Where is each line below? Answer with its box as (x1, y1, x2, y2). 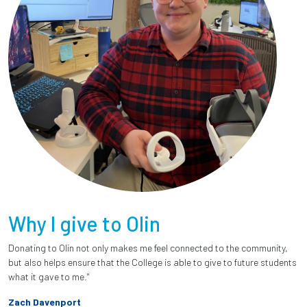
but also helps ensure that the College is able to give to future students (8, 256, 297, 268)
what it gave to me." (8, 270, 89, 282)
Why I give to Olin (8, 210, 160, 236)
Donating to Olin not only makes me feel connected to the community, (8, 241, 288, 254)
